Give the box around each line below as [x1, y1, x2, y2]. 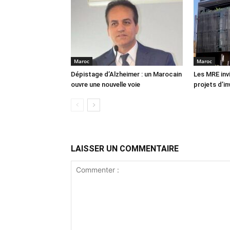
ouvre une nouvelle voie [71, 81, 140, 88]
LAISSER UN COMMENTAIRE [71, 144, 179, 154]
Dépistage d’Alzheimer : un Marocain [71, 70, 182, 78]
